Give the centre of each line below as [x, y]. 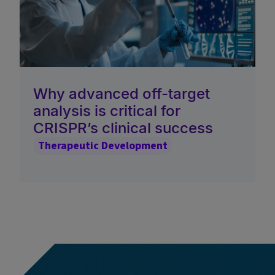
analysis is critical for [107, 110]
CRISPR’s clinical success [123, 128]
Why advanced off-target [122, 93]
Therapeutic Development [103, 145]
